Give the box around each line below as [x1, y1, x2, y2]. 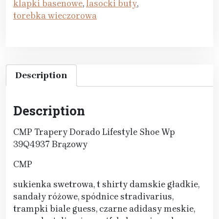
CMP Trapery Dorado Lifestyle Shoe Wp [13, 126, 175, 137]
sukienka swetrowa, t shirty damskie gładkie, [13, 178, 199, 190]
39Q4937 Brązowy [13, 138, 88, 150]
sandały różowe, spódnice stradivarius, [13, 191, 174, 202]
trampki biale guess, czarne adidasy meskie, [13, 203, 195, 214]
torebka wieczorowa [13, 10, 97, 21]
